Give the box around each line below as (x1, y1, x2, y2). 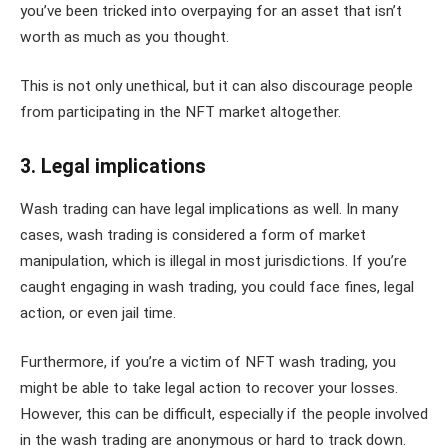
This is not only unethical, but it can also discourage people (20, 77, 413, 96)
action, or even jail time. (20, 303, 176, 322)
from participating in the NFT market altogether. (20, 103, 341, 122)
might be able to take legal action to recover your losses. (20, 379, 398, 398)
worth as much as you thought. (20, 27, 229, 46)
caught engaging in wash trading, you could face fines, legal (20, 277, 414, 296)
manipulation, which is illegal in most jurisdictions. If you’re (20, 251, 407, 270)
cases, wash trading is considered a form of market (20, 225, 366, 244)
